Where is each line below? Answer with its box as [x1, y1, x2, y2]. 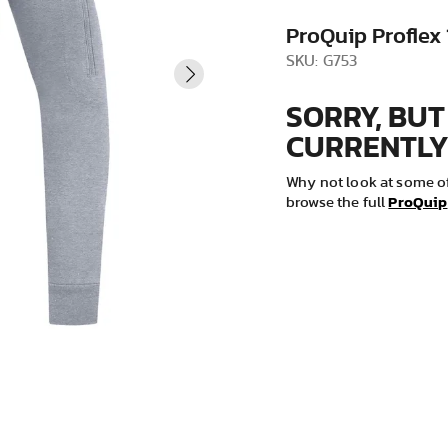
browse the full [286, 194, 389, 210]
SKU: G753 [286, 52, 358, 69]
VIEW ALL [189, 7, 259, 21]
